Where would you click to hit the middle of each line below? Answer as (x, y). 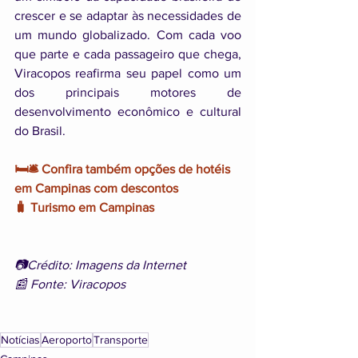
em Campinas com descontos (96, 189)
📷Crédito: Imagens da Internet (100, 265)
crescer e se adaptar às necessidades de (128, 16)
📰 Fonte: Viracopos (70, 284)
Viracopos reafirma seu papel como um (128, 74)
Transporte (121, 340)
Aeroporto (67, 340)
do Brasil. (40, 131)
